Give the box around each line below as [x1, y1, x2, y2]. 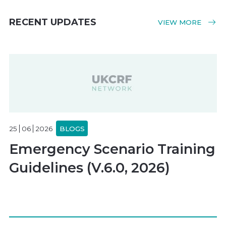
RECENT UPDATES [9, 17, 96, 28]
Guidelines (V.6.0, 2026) [9, 159, 170, 177]
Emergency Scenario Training [9, 141, 215, 158]
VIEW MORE [158, 18, 203, 26]
